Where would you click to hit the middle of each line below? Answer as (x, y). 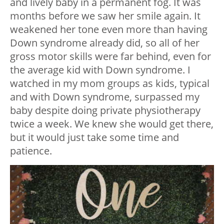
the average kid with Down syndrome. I (100, 69)
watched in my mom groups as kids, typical (110, 83)
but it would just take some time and (94, 137)
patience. (31, 150)
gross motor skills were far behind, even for (110, 56)
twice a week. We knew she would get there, (112, 123)
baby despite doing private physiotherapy (105, 110)
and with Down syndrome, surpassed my (105, 96)
